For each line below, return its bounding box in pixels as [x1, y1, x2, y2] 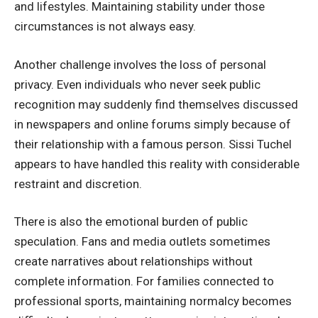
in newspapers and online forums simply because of [14, 116, 291, 131]
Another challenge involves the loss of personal [14, 57, 266, 72]
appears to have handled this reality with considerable [14, 156, 300, 171]
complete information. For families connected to [14, 274, 274, 288]
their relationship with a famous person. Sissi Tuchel [14, 136, 292, 151]
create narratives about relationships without [14, 254, 253, 268]
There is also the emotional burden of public [14, 214, 248, 229]
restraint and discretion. [14, 176, 142, 191]
